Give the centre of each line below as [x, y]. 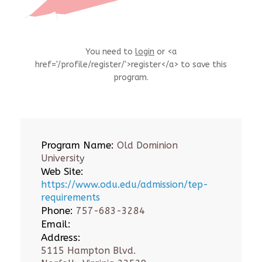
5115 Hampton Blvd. [88, 251]
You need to [110, 52]
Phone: [57, 211]
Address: [61, 237]
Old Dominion [146, 145]
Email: [56, 224]
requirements [70, 197]
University [63, 158]
